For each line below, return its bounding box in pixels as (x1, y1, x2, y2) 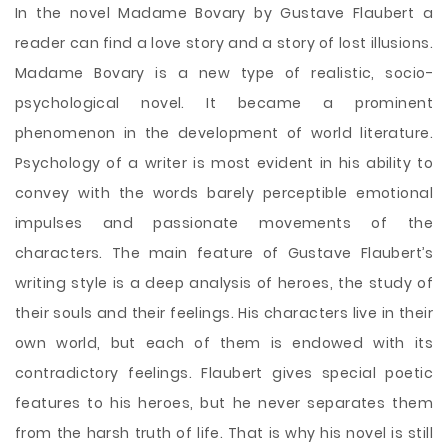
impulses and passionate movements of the (15, 213, 433, 233)
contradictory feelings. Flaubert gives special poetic (15, 363, 433, 383)
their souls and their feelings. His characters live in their (15, 303, 433, 323)
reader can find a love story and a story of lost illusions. (15, 33, 433, 53)
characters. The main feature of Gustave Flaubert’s (15, 243, 433, 263)
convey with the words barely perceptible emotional (15, 183, 433, 203)
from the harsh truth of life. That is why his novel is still (15, 423, 433, 443)
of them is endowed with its (194, 333, 434, 353)
